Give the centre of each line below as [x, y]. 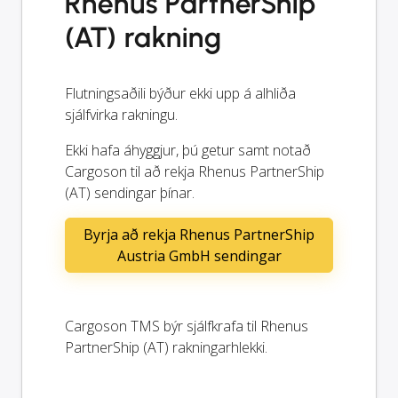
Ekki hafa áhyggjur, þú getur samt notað [188, 150]
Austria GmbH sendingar [199, 255]
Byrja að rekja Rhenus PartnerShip [199, 234]
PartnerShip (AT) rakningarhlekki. [166, 347]
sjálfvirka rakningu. [121, 114]
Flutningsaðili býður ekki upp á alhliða [180, 93]
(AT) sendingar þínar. [130, 192]
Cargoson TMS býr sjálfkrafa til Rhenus [187, 326]
